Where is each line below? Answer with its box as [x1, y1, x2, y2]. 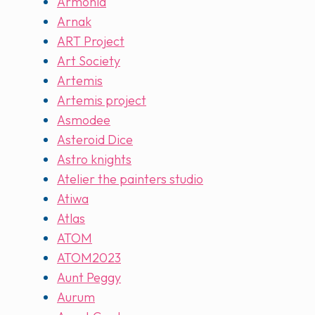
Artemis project [57, 92, 146, 109]
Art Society [57, 53, 120, 70]
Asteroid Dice [57, 131, 133, 148]
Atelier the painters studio [57, 171, 203, 188]
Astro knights [57, 151, 131, 168]
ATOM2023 [57, 250, 121, 266]
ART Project [57, 33, 124, 50]
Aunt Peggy [57, 269, 121, 286]
